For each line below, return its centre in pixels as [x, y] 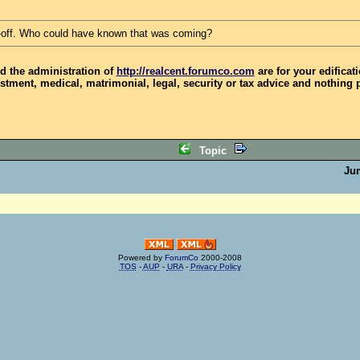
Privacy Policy [215, 266]
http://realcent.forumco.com [185, 71]
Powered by [141, 258]
